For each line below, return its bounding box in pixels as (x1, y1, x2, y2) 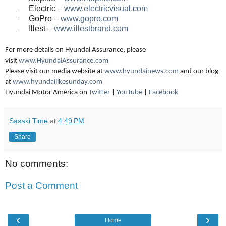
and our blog (180, 67, 218, 75)
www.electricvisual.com (64, 4, 148, 13)
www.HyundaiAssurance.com (19, 56, 108, 65)
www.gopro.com (61, 14, 118, 23)
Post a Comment (5, 180, 78, 191)
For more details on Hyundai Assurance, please (5, 46, 146, 54)
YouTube (117, 88, 142, 96)
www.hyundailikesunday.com (13, 78, 102, 86)
